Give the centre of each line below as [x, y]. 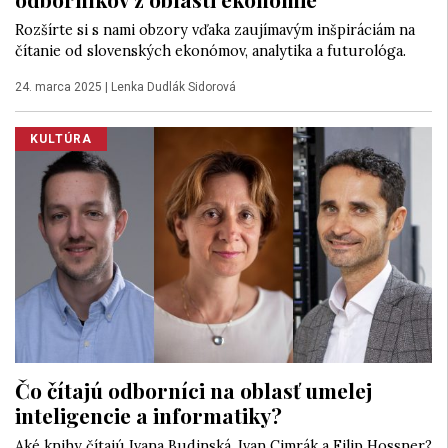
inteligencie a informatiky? [148, 415]
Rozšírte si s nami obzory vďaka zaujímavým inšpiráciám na [215, 29]
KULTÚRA [61, 138]
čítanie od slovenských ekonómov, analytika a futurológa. [210, 50]
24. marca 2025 [58, 86]
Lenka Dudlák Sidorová [173, 86]
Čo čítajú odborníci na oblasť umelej [193, 390]
